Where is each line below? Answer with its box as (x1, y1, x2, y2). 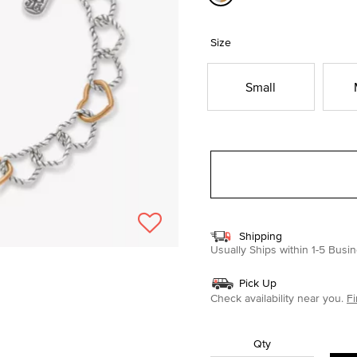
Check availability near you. (210, 289, 343, 306)
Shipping (239, 227, 282, 244)
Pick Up (239, 274, 277, 291)
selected (222, 6, 270, 25)
